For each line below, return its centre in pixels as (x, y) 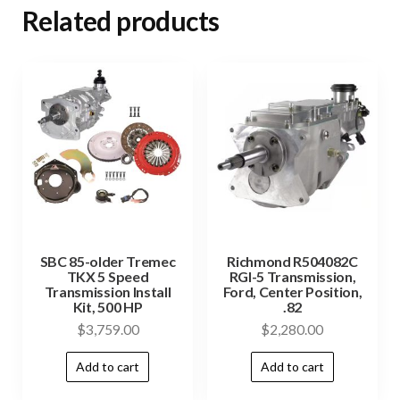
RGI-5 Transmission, (292, 277)
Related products (121, 21)
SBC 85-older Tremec (108, 262)
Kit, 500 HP (108, 307)
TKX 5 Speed (108, 277)
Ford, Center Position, (292, 292)
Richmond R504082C (292, 262)
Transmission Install (108, 292)
